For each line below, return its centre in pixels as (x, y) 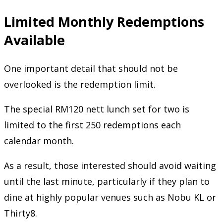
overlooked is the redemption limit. (80, 84)
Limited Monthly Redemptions (104, 22)
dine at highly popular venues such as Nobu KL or (110, 197)
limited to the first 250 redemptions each (92, 125)
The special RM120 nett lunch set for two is (97, 109)
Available (34, 40)
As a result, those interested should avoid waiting (110, 165)
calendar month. (39, 140)
